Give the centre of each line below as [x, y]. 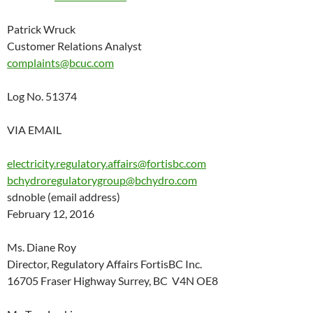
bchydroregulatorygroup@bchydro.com [102, 180]
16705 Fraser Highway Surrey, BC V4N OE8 [112, 281]
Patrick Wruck [41, 29]
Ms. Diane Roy [42, 247]
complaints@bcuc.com [60, 63]
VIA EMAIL [34, 130]
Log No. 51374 [42, 96]
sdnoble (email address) [64, 197]
